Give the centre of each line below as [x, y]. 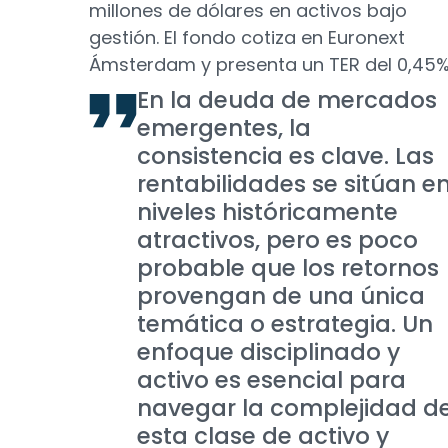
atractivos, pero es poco [277, 240]
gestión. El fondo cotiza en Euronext [247, 37]
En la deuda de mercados [287, 100]
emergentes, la [224, 128]
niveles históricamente [267, 212]
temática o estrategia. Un [285, 324]
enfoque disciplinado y [268, 352]
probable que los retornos [288, 268]
